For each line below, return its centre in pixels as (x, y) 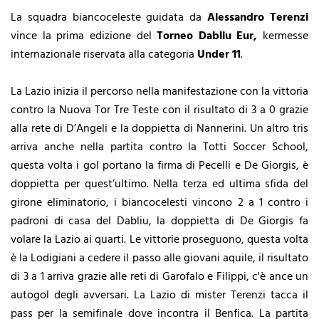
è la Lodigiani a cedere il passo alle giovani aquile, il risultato (159, 258)
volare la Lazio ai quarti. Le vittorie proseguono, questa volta (159, 240)
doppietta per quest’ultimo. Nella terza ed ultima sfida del (159, 184)
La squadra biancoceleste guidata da (109, 17)
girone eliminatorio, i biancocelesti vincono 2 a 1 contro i (159, 203)
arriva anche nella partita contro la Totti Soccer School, (159, 147)
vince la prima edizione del (84, 36)
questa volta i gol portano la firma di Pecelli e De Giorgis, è (159, 166)
